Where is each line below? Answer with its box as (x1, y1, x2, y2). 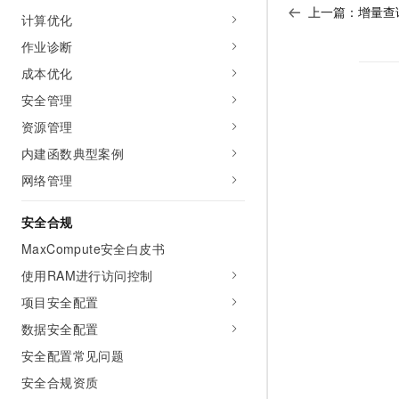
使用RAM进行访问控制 (21, 266, 153, 284)
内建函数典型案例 (21, 144, 125, 162)
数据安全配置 (21, 320, 99, 338)
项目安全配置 (21, 293, 99, 311)
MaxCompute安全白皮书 (21, 240, 165, 257)
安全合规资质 (21, 373, 99, 391)
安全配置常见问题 (21, 346, 125, 364)
